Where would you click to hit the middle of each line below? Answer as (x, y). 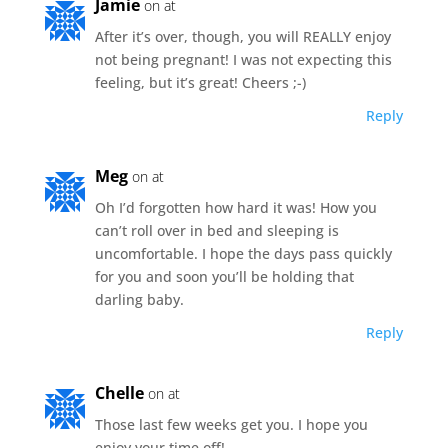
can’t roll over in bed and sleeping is (216, 230)
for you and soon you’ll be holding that (224, 276)
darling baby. (139, 299)
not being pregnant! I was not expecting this (243, 59)
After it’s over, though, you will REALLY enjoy (242, 36)
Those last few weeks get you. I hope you (231, 424)
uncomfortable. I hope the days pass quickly (243, 253)
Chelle (119, 392)
